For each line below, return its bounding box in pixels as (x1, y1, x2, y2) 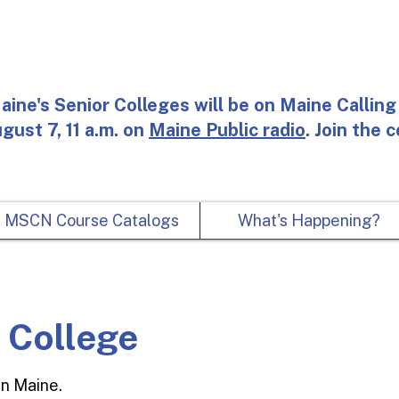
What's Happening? (237, 211, 380, 230)
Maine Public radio (149, 119, 305, 141)
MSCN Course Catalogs (4, 211, 179, 230)
